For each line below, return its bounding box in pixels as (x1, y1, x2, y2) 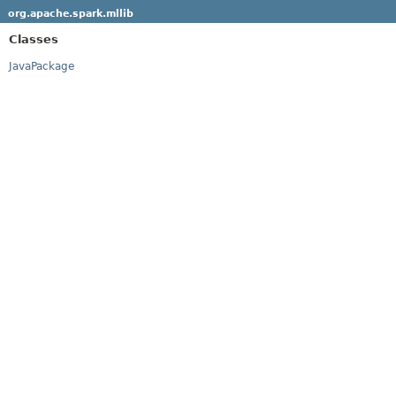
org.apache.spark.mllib (7, 7, 133, 19)
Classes (9, 32, 58, 46)
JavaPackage (9, 59, 74, 72)
